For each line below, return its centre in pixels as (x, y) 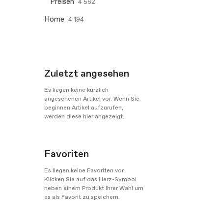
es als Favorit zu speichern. (82, 197)
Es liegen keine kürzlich (76, 90)
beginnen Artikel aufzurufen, (84, 108)
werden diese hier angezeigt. (84, 117)
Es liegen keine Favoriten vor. (84, 171)
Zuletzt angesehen (87, 74)
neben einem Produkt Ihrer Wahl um (94, 188)
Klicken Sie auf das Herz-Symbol (90, 179)
